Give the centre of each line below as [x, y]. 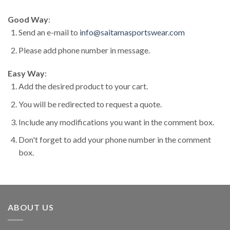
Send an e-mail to [49, 32]
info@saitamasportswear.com [132, 32]
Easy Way [26, 73]
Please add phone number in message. [84, 50]
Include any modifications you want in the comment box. [116, 122]
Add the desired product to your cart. [83, 86]
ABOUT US [31, 207]
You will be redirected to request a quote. [90, 104]
